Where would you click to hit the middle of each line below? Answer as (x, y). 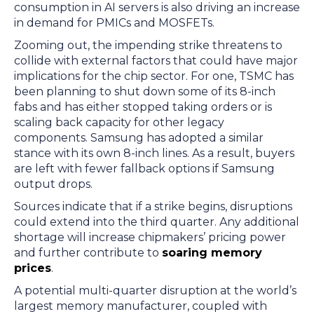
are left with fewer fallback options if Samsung (144, 169)
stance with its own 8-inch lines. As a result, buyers (154, 153)
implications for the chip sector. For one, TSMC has (154, 76)
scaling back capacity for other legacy (119, 122)
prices (33, 268)
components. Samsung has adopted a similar (139, 138)
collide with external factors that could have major (156, 61)
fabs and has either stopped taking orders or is (143, 107)
